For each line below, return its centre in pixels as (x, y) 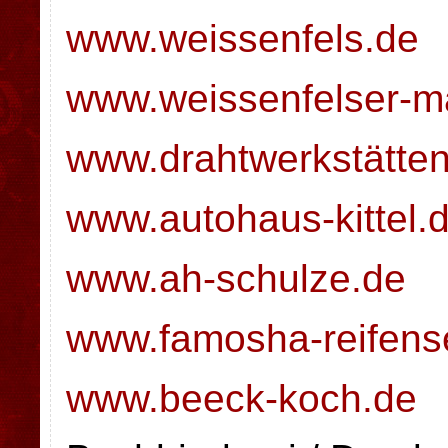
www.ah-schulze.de (236, 278)
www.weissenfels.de (242, 38)
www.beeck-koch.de (241, 398)
